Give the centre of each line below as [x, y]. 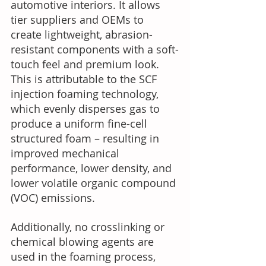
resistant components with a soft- [95, 49]
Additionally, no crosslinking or [89, 227]
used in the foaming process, [85, 256]
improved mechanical [66, 153]
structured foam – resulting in [86, 138]
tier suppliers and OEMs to [79, 20]
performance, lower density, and [93, 168]
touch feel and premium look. [86, 64]
